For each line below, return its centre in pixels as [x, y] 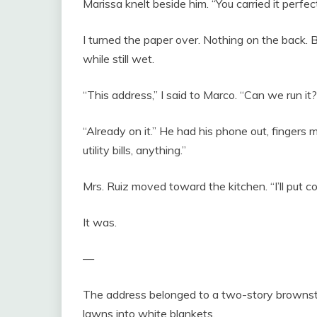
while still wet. [119, 58]
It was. [100, 222]
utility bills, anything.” [134, 150]
